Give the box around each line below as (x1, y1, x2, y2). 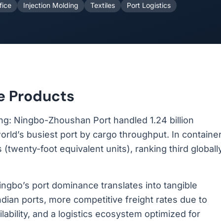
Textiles (90, 1, 115, 9)
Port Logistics (127, 1, 171, 9)
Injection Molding (23, 1, 78, 9)
